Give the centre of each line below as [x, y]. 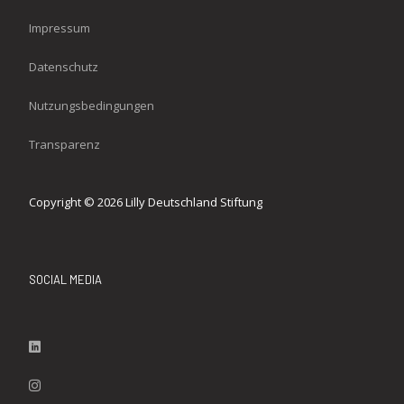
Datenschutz [64, 67]
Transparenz [64, 145]
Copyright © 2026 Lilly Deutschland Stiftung [146, 202]
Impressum [60, 28]
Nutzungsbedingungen [92, 106]
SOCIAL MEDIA [65, 280]
